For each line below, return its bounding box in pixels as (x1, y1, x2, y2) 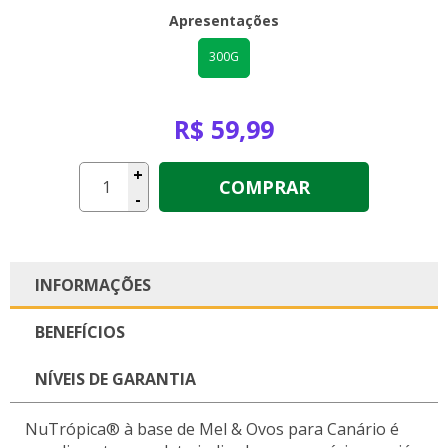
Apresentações (169, 10, 279, 30)
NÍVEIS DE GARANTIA (35, 367, 196, 390)
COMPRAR (218, 174, 310, 199)
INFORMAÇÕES (35, 273, 151, 296)
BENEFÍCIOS (35, 320, 125, 343)
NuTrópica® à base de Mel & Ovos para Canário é (25, 417, 399, 440)
